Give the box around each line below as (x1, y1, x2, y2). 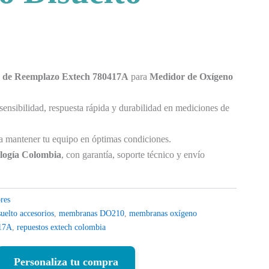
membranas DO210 (59, 208, 125, 218)
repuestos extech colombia (17, 222, 106, 232)
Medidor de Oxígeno (150, 71, 234, 82)
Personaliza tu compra (13, 255, 118, 268)
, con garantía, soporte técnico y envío (61, 149, 205, 160)
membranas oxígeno (129, 208, 198, 218)
